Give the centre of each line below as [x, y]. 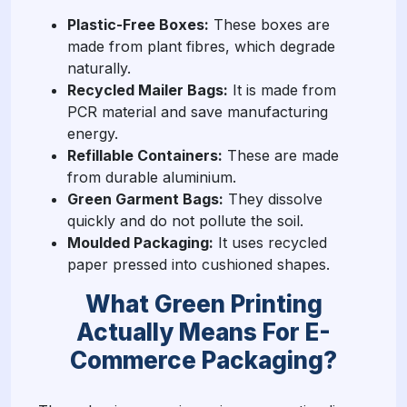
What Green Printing [203, 303]
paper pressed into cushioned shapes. [199, 264]
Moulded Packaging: [140, 242]
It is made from [282, 89]
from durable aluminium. [152, 177]
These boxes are [269, 24]
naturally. [99, 68]
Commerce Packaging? [203, 360]
